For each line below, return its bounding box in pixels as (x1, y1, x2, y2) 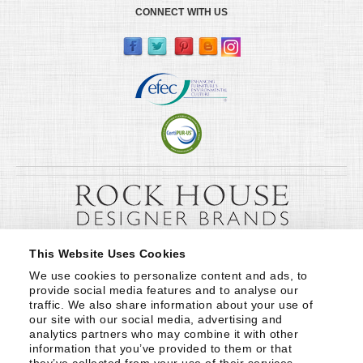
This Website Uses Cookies (29, 246, 186, 260)
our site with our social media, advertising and (29, 312, 283, 326)
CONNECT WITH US (135, 6, 228, 18)
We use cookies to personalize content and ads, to (29, 268, 308, 282)
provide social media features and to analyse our (29, 283, 299, 297)
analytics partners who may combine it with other (29, 327, 299, 340)
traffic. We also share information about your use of (29, 297, 314, 311)
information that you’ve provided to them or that (29, 341, 293, 355)
